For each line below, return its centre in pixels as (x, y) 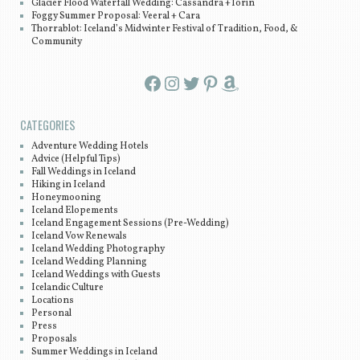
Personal (52, 314)
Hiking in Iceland (69, 185)
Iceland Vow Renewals (80, 237)
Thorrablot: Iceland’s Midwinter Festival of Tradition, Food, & (165, 29)
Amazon (226, 82)
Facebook (148, 82)
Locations (53, 301)
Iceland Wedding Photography (98, 250)
